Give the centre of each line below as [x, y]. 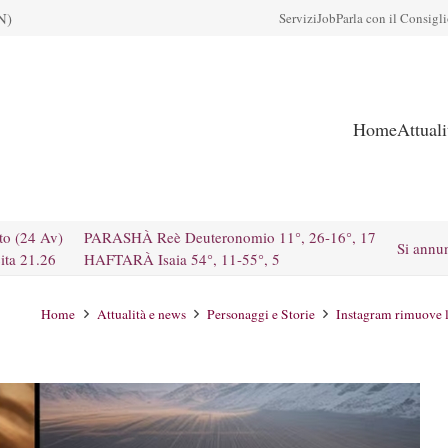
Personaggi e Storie [260, 314]
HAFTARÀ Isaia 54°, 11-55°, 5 [182, 259]
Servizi [298, 18]
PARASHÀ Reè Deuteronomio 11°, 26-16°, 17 [230, 237]
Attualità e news [141, 314]
